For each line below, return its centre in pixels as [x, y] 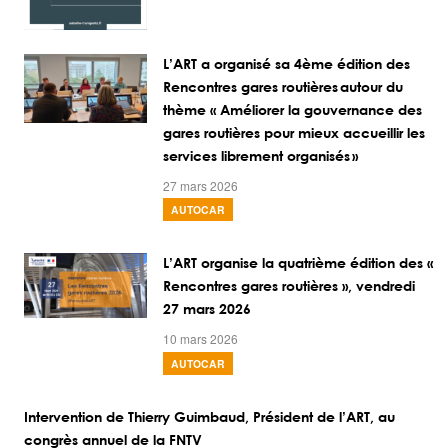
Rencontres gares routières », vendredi [288, 287]
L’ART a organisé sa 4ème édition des [286, 65]
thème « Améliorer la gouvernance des [292, 111]
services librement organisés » [260, 157]
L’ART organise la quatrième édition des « [297, 264]
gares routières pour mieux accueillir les [293, 134]
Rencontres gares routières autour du [282, 88]
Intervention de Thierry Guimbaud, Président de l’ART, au [209, 417]
